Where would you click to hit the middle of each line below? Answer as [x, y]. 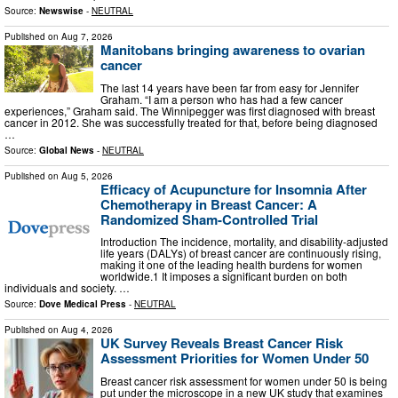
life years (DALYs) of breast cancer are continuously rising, [241, 253]
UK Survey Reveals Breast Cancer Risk [222, 343]
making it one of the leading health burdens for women [231, 265]
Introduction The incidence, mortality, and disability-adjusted [244, 242]
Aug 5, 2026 [87, 175]
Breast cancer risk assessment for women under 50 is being [244, 380]
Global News [67, 150]
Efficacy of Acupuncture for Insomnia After [234, 189]
